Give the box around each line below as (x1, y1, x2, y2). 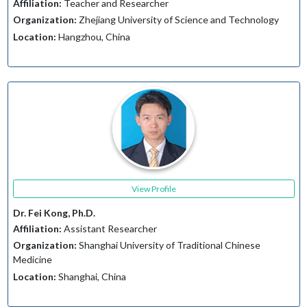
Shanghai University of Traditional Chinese (76, 239, 260, 251)
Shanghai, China (56, 270, 126, 282)
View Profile (131, 183, 176, 194)
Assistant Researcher (61, 222, 157, 234)
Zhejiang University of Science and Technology (76, 14, 279, 26)
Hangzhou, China (56, 30, 130, 42)
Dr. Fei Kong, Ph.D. (12, 207, 95, 219)
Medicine (12, 254, 52, 266)
